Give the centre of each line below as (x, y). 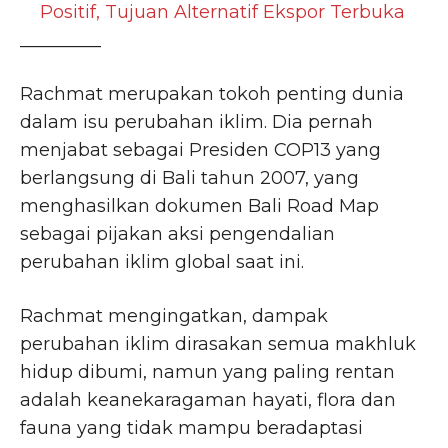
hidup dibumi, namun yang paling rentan (207, 372)
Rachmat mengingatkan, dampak (174, 316)
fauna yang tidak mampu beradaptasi (191, 428)
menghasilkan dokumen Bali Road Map (199, 206)
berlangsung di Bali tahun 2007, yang (189, 178)
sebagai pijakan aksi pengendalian (177, 234)
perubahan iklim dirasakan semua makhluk (218, 344)
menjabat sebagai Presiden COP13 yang (200, 150)
